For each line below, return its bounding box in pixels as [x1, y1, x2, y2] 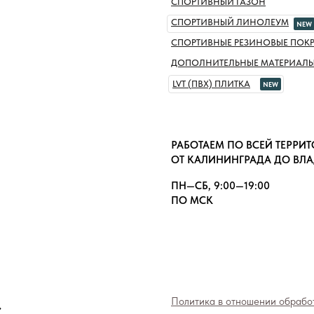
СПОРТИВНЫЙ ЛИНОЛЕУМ [171, 16, 289, 27]
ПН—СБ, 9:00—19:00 [171, 179, 270, 192]
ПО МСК [171, 193, 213, 207]
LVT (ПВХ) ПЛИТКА [172, 78, 250, 89]
